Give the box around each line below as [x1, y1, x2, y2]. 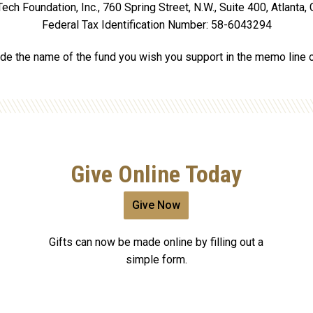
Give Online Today [71, 160, 242, 188]
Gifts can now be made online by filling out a [49, 235, 264, 249]
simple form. [125, 253, 187, 267]
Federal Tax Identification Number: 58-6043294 [41, 17, 272, 31]
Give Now [132, 198, 181, 212]
